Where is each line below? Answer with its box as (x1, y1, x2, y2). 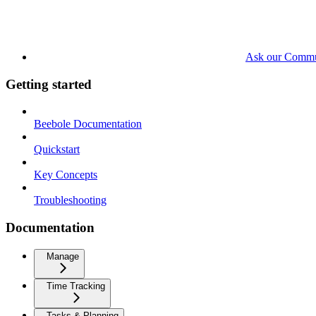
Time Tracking (47, 280, 105, 291)
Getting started (6, 76, 92, 92)
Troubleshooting (34, 194, 107, 207)
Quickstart (34, 143, 80, 156)
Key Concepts (34, 169, 97, 181)
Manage (47, 250, 79, 262)
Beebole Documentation (34, 118, 142, 130)
